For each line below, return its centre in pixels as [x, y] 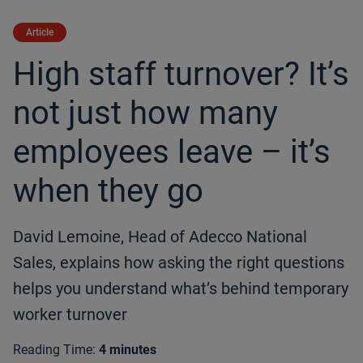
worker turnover [70, 314]
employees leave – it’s [172, 152]
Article [40, 32]
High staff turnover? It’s [181, 74]
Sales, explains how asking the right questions [179, 263]
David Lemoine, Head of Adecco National [160, 237]
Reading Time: [54, 350]
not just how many [145, 113]
